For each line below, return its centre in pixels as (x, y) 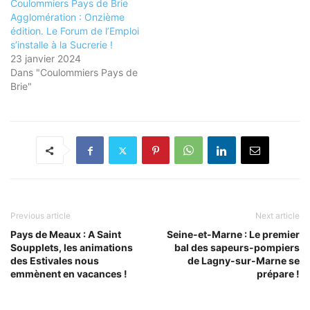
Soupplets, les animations (72, 248)
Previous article (40, 216)
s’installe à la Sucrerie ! (62, 45)
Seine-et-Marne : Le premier (233, 235)
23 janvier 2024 (46, 59)
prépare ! (278, 274)
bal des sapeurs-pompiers (237, 248)
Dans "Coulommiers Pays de (74, 73)
